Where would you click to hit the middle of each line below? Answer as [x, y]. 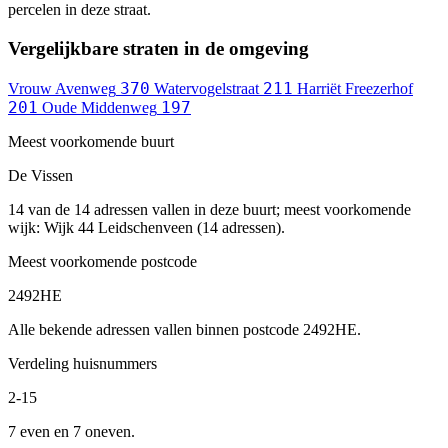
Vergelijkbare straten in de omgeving [158, 48]
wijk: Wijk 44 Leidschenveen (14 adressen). [146, 227]
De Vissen [40, 175]
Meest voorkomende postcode [102, 261]
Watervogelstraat [206, 88]
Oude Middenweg [99, 107]
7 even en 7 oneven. [71, 431]
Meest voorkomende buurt [91, 141]
